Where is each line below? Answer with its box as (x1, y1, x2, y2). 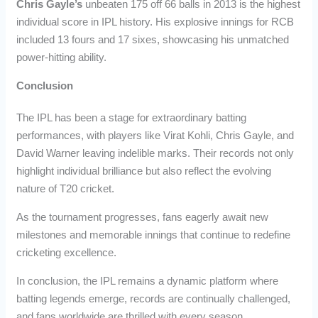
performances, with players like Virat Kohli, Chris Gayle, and (16, 129, 295, 142)
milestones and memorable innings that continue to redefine (16, 228, 291, 241)
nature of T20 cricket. (16, 182, 115, 195)
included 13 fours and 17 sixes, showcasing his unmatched (16, 33, 290, 46)
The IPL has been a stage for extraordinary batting (16, 111, 247, 124)
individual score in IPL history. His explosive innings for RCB (16, 16, 295, 28)
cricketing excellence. (16, 246, 117, 258)
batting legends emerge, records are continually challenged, (16, 292, 291, 305)
